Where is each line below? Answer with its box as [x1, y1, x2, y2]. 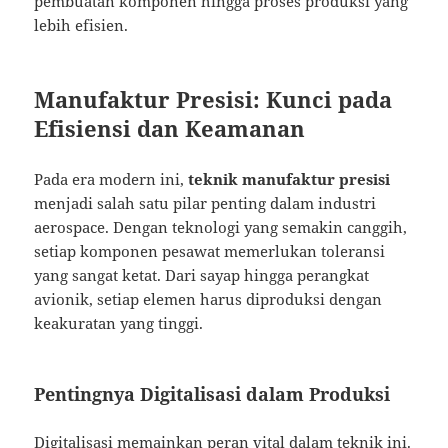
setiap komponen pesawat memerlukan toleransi [34, 241, 386, 262]
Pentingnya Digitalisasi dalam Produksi [34, 382, 391, 407]
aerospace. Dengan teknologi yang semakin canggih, [34, 217, 408, 238]
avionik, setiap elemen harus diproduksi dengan [34, 289, 383, 310]
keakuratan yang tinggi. [34, 313, 204, 334]
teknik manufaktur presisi [188, 169, 391, 190]
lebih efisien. [34, 15, 129, 36]
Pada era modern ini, [34, 169, 189, 190]
